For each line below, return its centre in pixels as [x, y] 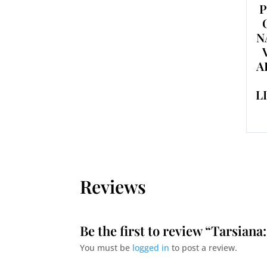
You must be [106, 247]
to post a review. [204, 247]
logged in [151, 247]
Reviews [113, 186]
